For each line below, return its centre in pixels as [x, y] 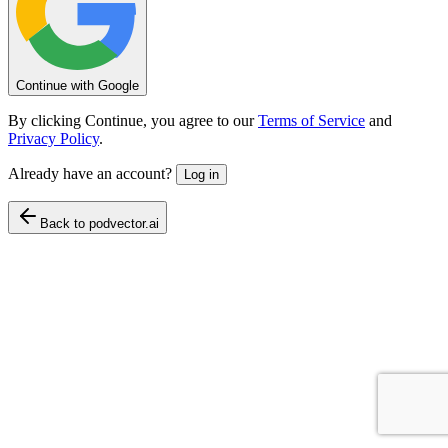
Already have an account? [92, 173]
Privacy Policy [53, 138]
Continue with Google [77, 85]
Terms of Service [311, 120]
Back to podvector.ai [99, 223]
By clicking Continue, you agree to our [131, 120]
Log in [201, 174]
